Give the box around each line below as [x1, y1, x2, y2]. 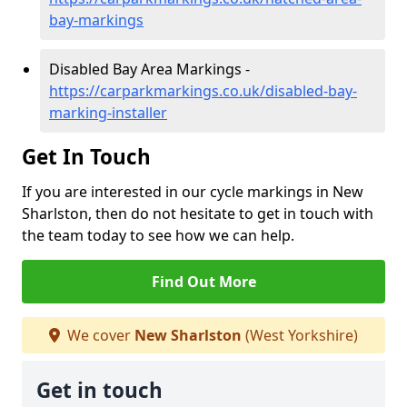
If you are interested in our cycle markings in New [22, 182, 363, 202]
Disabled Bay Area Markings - [49, 59, 250, 79]
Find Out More [151, 272, 256, 292]
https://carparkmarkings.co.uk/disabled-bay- [49, 81, 357, 101]
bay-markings [49, 10, 144, 30]
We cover [64, 325, 134, 345]
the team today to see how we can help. [22, 225, 294, 245]
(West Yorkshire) [242, 325, 358, 345]
